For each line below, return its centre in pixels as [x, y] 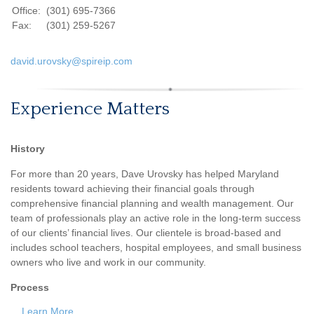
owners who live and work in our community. [108, 262]
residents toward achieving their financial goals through [132, 189]
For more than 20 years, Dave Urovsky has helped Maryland [145, 174]
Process [31, 287]
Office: [28, 11]
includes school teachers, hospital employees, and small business [156, 247]
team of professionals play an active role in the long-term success [156, 218]
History [28, 149]
